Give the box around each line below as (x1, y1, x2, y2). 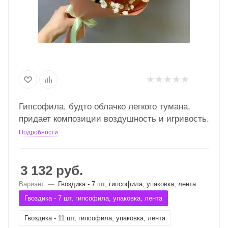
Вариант (19, 180, 44, 188)
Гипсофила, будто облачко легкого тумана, (19, 101, 190, 111)
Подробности (19, 129, 58, 136)
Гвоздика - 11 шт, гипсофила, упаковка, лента (24, 214, 165, 222)
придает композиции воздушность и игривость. (19, 113, 209, 124)
